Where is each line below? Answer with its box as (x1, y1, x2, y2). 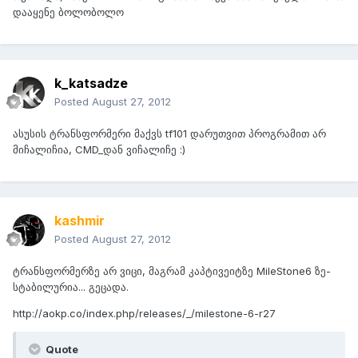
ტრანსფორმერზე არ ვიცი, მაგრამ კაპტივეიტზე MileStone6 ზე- (13, 265, 331, 278)
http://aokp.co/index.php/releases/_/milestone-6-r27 (13, 307, 276, 320)
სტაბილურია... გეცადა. (13, 280, 129, 294)
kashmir (54, 213, 105, 229)
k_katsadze (54, 75, 128, 92)
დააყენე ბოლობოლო (13, 6, 124, 19)
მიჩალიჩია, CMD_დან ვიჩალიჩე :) (13, 143, 185, 157)
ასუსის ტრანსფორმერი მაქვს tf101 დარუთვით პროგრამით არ (13, 127, 326, 141)
